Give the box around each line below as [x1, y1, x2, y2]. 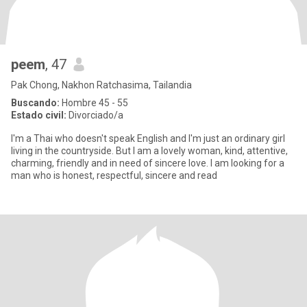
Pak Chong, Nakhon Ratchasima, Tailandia [11, 79, 192, 90]
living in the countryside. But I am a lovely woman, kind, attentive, [11, 145, 288, 156]
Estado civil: [11, 110, 66, 121]
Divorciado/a [66, 110, 123, 121]
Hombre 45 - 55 [60, 97, 128, 108]
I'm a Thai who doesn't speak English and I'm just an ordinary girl [11, 133, 285, 144]
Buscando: [11, 97, 60, 108]
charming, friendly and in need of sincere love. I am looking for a [11, 158, 284, 169]
